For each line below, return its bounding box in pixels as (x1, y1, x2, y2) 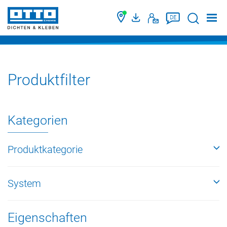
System (8, 177, 41, 190)
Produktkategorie (8, 143, 83, 156)
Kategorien (8, 113, 68, 128)
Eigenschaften (8, 210, 87, 225)
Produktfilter (8, 71, 90, 89)
